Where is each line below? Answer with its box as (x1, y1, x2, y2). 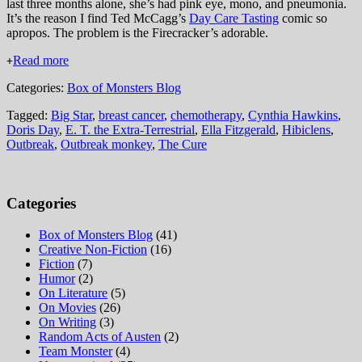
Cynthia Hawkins (248, 108, 338, 123)
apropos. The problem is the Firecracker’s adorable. (6, 26, 268, 40)
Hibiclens (282, 123, 330, 137)
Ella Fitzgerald (201, 123, 276, 137)
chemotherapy (170, 108, 242, 123)
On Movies (39, 300, 96, 314)
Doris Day (6, 123, 59, 137)
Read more (13, 53, 69, 68)
